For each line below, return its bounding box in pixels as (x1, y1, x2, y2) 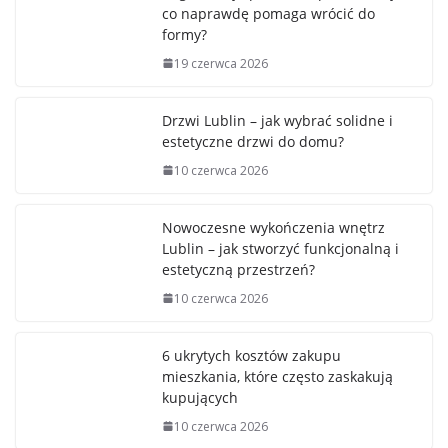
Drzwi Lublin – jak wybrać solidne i (162, 110, 393, 130)
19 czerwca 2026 (174, 54, 268, 72)
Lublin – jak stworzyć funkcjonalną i (162, 238, 399, 258)
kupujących (162, 387, 238, 407)
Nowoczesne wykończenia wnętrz (162, 217, 385, 237)
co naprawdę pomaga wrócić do (162, 3, 375, 23)
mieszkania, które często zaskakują (162, 366, 393, 386)
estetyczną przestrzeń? (162, 259, 315, 279)
